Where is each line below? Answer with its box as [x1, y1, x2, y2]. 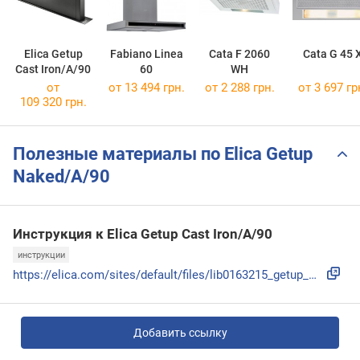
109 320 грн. [19, 95, 87, 110]
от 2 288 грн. [204, 80, 275, 96]
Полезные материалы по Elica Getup [13, 143, 313, 164]
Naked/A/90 [13, 166, 110, 186]
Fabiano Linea [109, 47, 183, 61]
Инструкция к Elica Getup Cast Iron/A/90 [13, 225, 272, 242]
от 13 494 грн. [108, 80, 185, 96]
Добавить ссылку [133, 326, 227, 340]
